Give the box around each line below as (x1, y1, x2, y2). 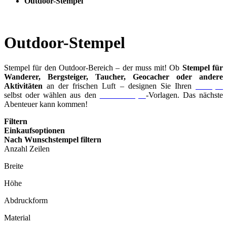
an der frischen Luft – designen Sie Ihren (43, 81, 196, 90)
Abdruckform (4, 196, 48, 205)
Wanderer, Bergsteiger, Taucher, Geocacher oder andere (4, 72, 223, 81)
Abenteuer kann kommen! (4, 99, 88, 108)
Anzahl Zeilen (4, 144, 50, 153)
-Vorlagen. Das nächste (145, 90, 223, 99)
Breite (4, 161, 23, 170)
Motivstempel (99, 90, 146, 99)
